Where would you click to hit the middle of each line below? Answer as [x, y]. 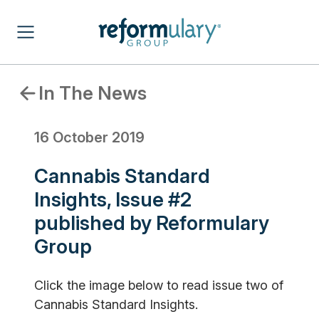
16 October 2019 [89, 138]
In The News [93, 93]
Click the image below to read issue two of [159, 286]
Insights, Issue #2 [113, 200]
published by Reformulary [152, 223]
